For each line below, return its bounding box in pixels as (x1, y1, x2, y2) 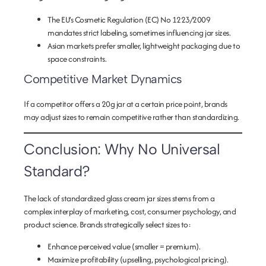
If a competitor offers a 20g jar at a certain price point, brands (24, 98, 227, 110)
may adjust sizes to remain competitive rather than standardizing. (24, 111, 239, 123)
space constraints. (47, 53, 106, 65)
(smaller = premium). (130, 240, 200, 252)
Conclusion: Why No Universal (24, 140, 220, 158)
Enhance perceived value (47, 240, 131, 252)
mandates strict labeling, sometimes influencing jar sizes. (47, 27, 230, 39)
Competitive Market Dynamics (24, 72, 182, 86)
